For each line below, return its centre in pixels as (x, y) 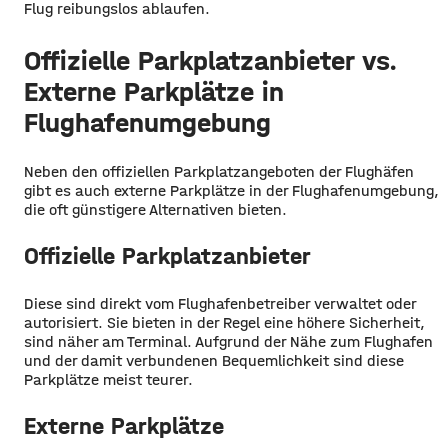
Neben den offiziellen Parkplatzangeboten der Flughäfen (219, 171)
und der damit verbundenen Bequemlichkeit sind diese (214, 360)
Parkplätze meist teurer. (108, 379)
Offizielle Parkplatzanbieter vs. (210, 60)
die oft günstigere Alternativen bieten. (155, 209)
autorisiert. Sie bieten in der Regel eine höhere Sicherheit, (224, 322)
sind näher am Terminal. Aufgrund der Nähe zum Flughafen (228, 341)
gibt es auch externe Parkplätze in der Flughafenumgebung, (231, 190)
